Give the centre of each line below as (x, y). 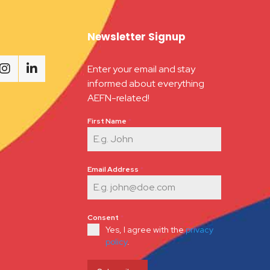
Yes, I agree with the (145, 230)
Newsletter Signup (136, 37)
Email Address (113, 170)
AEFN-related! (118, 98)
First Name (107, 121)
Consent (103, 218)
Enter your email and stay (141, 69)
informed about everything (146, 84)
